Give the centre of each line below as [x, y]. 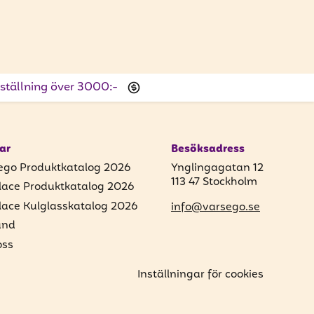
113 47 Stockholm [214, 182]
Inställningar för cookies [200, 275]
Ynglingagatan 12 [217, 168]
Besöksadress [208, 150]
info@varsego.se [216, 207]
